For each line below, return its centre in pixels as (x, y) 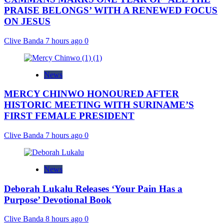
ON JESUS (27, 21)
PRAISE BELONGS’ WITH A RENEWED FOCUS (111, 10)
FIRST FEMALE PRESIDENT (69, 116)
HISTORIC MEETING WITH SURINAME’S (99, 105)
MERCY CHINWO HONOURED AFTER (91, 94)
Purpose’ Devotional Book (58, 199)
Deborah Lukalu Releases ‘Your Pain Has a (93, 188)
